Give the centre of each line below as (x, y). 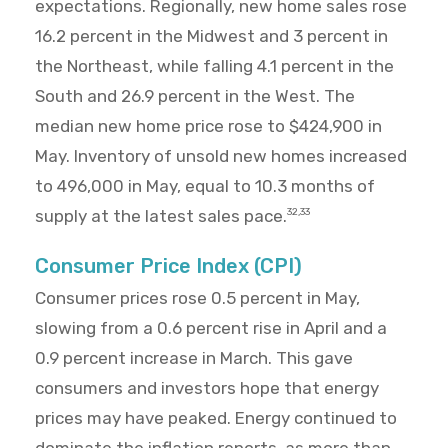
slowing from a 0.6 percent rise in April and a (211, 328)
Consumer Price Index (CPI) (168, 266)
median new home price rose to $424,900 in (208, 126)
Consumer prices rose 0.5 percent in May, (197, 298)
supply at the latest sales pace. (161, 216)
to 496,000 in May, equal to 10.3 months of (205, 186)
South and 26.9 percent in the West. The (195, 96)
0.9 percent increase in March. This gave (194, 358)
